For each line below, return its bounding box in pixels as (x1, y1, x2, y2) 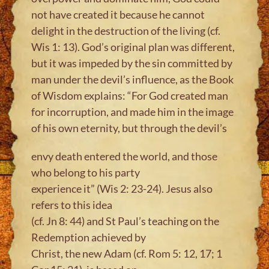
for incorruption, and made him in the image (31, 104, 234, 118)
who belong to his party (31, 165, 141, 179)
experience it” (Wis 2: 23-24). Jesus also (31, 181, 213, 195)
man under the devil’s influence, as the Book (31, 72, 234, 86)
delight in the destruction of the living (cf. (31, 23, 221, 37)
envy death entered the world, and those (31, 149, 218, 163)
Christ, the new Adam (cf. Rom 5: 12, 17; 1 (31, 246, 223, 260)
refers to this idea (31, 198, 113, 211)
